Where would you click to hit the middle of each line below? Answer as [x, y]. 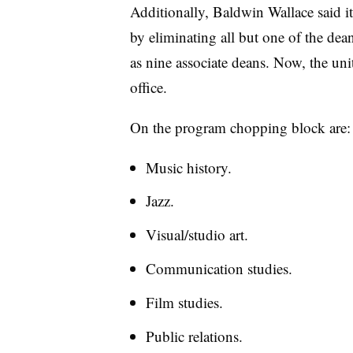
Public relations [192, 336]
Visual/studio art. [197, 235]
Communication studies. [219, 268]
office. [150, 87]
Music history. [188, 167]
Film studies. [184, 302]
